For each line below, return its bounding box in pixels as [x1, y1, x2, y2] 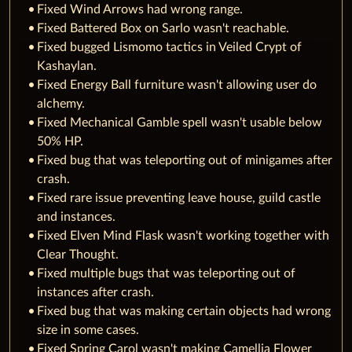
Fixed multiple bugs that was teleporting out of [37, 266, 295, 280]
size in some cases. [37, 323, 139, 336]
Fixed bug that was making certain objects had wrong [37, 304, 331, 317]
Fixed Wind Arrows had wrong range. [37, 2, 243, 16]
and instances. [37, 210, 115, 223]
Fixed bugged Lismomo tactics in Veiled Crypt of [37, 40, 302, 53]
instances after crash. [37, 285, 154, 299]
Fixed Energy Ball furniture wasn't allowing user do [37, 78, 317, 91]
